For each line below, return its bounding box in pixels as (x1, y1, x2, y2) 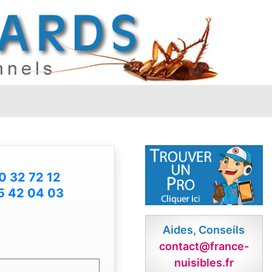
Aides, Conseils (163, 223, 245, 237)
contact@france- (158, 240, 249, 253)
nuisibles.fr (174, 256, 234, 270)
